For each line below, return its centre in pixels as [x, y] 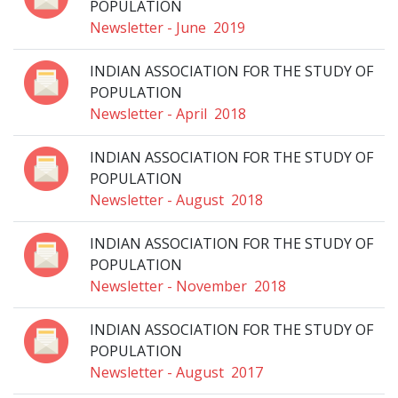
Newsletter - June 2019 [167, 28]
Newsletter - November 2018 [188, 286]
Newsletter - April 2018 [168, 114]
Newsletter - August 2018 [176, 200]
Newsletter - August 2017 [176, 372]
